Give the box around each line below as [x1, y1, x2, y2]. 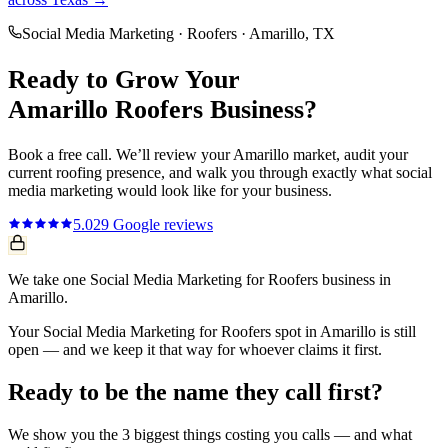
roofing [56, 164, 102, 182]
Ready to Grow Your [8, 64, 240, 94]
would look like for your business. [113, 182, 332, 200]
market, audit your [289, 146, 408, 164]
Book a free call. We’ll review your [8, 146, 233, 164]
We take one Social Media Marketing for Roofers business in [8, 271, 391, 289]
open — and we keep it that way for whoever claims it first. [8, 341, 382, 359]
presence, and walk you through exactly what [102, 164, 396, 182]
